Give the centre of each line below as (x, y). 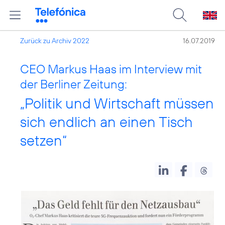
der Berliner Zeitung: (74, 84)
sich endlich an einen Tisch (106, 122)
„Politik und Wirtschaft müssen (117, 103)
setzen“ (43, 140)
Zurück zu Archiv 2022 (55, 41)
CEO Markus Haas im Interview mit (111, 69)
